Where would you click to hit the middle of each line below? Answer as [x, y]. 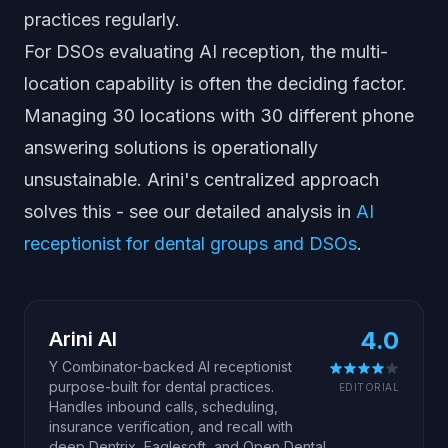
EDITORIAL [368, 387]
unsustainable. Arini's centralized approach [201, 179]
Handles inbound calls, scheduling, [163, 406]
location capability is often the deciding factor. [215, 83]
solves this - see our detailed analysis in [190, 211]
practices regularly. [102, 19]
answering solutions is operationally [171, 147]
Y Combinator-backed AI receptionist [170, 366]
